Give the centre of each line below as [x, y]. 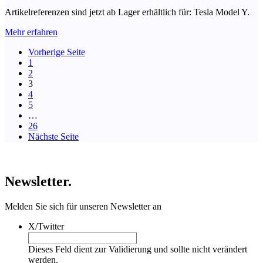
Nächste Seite [53, 137]
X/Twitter [46, 227]
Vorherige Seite [57, 52]
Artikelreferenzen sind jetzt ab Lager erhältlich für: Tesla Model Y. [127, 12]
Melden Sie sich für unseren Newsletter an [83, 207]
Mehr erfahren [31, 32]
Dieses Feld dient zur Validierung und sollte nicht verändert [138, 249]
